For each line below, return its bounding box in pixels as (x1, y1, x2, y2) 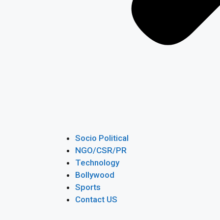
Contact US (75, 194, 117, 204)
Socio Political (75, 133, 129, 143)
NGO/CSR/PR (75, 145, 127, 155)
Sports (75, 182, 101, 192)
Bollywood (75, 169, 114, 180)
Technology (75, 157, 119, 167)
